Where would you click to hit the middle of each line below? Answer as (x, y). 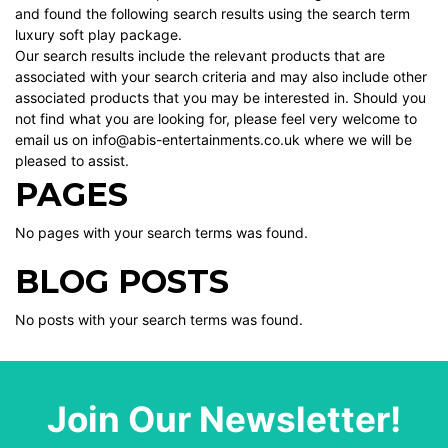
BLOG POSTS (122, 281)
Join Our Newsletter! (224, 419)
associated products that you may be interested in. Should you (220, 97)
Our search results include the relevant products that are (200, 55)
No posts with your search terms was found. (159, 319)
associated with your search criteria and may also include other (221, 76)
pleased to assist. (72, 160)
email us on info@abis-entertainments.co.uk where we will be (213, 139)
